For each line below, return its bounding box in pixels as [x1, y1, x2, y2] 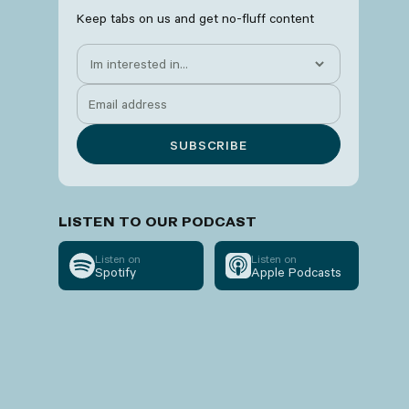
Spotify [95, 264, 136, 280]
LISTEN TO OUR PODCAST [58, 215, 257, 230]
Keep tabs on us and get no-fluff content [77, 10, 314, 26]
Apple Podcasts [250, 264, 341, 280]
